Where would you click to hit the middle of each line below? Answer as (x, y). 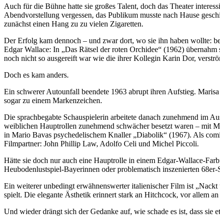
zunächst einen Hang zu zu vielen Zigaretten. (74, 24)
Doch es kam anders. (36, 75)
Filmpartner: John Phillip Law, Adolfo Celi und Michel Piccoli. (101, 143)
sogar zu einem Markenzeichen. (53, 100)
